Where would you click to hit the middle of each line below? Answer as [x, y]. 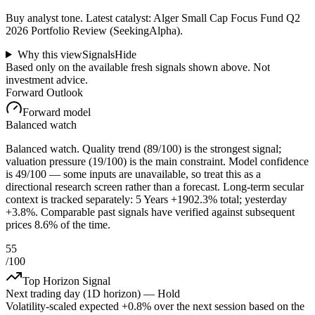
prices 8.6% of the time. [58, 224]
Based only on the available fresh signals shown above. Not [138, 67]
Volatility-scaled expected [62, 306]
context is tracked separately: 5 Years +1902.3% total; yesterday [146, 199]
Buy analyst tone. [46, 18]
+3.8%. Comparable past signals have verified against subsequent [150, 212]
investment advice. [47, 79]
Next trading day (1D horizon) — [80, 293]
